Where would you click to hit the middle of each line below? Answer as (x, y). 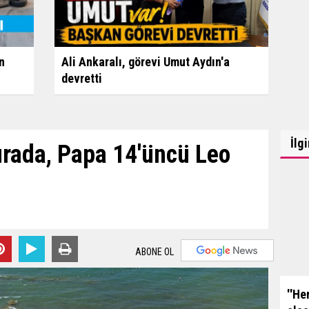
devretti (81, 78)
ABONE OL (154, 252)
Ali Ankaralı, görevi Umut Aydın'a (145, 61)
